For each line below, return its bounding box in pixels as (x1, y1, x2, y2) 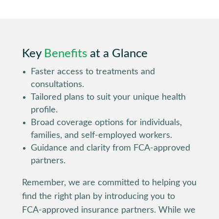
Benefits (44, 47, 87, 60)
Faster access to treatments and (30, 67, 155, 76)
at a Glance (87, 47, 148, 60)
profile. (30, 105, 58, 114)
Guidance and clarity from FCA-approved (30, 143, 190, 153)
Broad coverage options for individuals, (30, 118, 182, 127)
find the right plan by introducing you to (22, 192, 175, 201)
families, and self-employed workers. (30, 131, 172, 140)
